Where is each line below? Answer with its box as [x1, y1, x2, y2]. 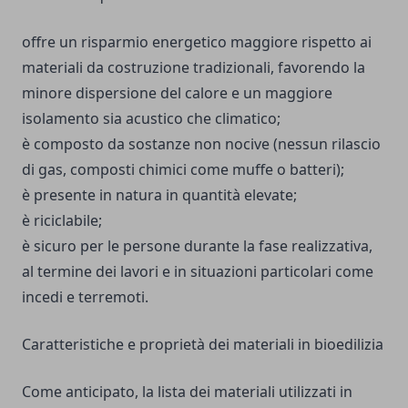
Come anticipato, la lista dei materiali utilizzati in [22, 382, 352, 402]
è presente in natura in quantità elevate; [22, 185, 297, 205]
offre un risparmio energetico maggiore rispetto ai [22, 32, 372, 52]
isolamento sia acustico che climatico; [22, 108, 280, 128]
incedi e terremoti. [22, 287, 148, 307]
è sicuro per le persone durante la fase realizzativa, [22, 236, 372, 256]
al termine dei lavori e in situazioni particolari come [22, 261, 373, 281]
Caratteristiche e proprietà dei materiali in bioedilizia [22, 334, 383, 354]
